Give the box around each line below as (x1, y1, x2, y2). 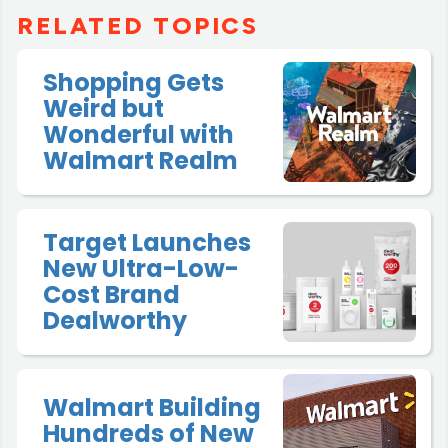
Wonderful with (43, 118, 234, 152)
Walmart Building (43, 391, 261, 425)
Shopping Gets (43, 66, 224, 100)
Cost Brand (43, 278, 180, 312)
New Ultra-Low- (43, 252, 239, 286)
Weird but (43, 92, 164, 126)
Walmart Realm (43, 144, 238, 178)
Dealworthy (43, 304, 187, 338)
